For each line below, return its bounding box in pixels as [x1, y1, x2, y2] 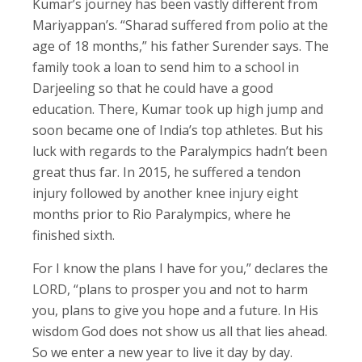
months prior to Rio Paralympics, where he [32, 204, 291, 223]
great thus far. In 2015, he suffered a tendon [32, 162, 301, 181]
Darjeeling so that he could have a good [32, 78, 273, 97]
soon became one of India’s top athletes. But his [32, 120, 323, 139]
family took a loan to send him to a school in [32, 57, 299, 76]
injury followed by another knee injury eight [32, 183, 298, 202]
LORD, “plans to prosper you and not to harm [32, 280, 308, 298]
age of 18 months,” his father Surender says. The [32, 36, 329, 55]
